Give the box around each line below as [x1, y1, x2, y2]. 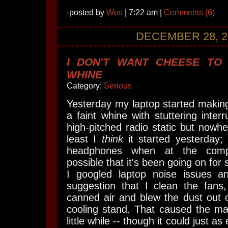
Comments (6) [164, 8, 215, 17]
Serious [104, 81, 132, 90]
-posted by [67, 8, 106, 17]
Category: [67, 81, 104, 90]
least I [67, 133, 102, 145]
